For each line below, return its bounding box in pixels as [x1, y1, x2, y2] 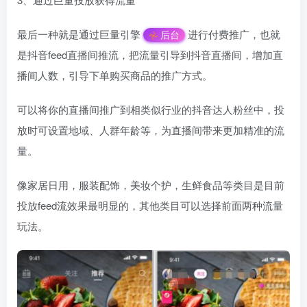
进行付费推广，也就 [187, 27, 280, 42]
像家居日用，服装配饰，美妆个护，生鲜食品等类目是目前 [17, 177, 284, 193]
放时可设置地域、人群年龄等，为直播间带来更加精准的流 [17, 123, 284, 138]
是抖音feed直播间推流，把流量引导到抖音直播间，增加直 [17, 47, 283, 62]
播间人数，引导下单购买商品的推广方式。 [17, 68, 212, 83]
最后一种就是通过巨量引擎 [17, 27, 140, 42]
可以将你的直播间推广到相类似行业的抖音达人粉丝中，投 [17, 102, 284, 117]
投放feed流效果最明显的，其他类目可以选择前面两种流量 [17, 198, 283, 213]
